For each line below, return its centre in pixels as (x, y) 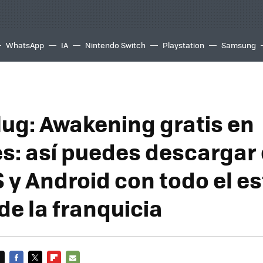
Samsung (239, 45)
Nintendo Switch (115, 45)
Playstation (183, 45)
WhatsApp (25, 45)
